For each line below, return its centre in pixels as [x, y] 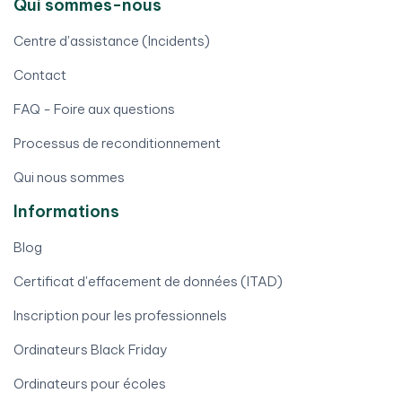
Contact [40, 75]
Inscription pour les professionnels [120, 316]
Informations [66, 212]
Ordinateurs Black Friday [91, 350]
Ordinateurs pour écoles [90, 384]
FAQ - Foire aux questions [94, 109]
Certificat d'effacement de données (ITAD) [148, 282]
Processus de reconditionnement [117, 144]
